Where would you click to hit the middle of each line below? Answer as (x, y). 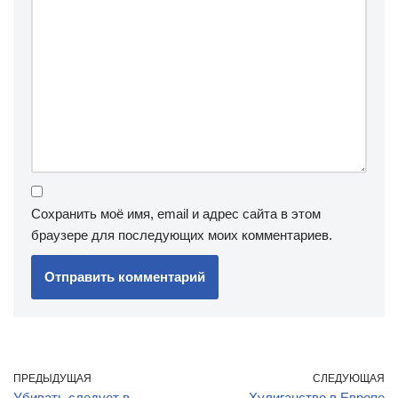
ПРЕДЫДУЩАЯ (52, 378)
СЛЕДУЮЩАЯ (349, 378)
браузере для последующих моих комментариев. (182, 235)
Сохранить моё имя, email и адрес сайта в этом (176, 214)
